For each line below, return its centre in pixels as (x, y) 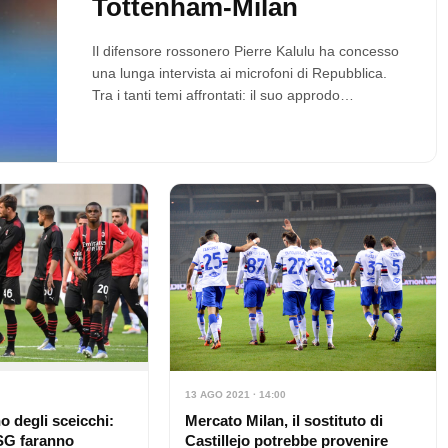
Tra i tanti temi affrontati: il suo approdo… (222, 95)
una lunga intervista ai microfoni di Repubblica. (239, 73)
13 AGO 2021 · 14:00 (235, 394)
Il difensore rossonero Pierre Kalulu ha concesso (245, 51)
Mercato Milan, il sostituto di (283, 420)
